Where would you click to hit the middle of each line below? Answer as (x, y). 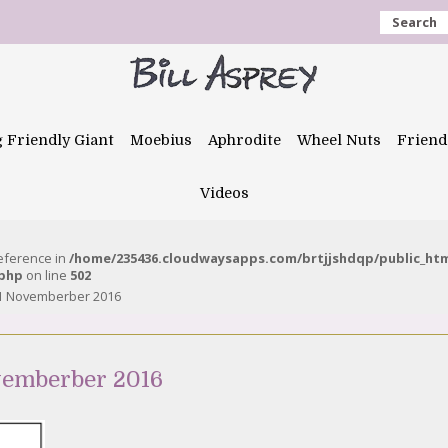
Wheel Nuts (339, 140)
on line (46, 275)
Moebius (161, 140)
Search (414, 22)
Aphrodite (244, 140)
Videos (224, 193)
